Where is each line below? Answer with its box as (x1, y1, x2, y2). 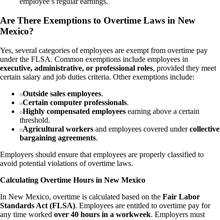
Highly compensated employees (23, 107, 126, 115)
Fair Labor (163, 192, 200, 201)
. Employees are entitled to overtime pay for (75, 201, 210, 210)
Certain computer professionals (23, 98, 127, 107)
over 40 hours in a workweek (54, 210, 151, 219)
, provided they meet (153, 63, 216, 72)
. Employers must (151, 210, 205, 219)
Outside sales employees (23, 89, 101, 98)
